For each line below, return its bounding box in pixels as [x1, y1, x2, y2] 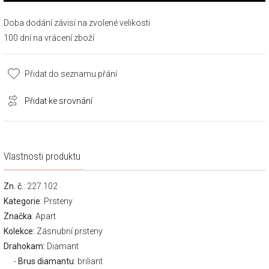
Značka [4, 211, 32, 221]
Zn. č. [4, 181, 23, 191]
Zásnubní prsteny [37, 226, 103, 236]
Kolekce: [4, 226, 35, 236]
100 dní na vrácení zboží [4, 33, 94, 43]
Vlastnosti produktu [4, 150, 80, 162]
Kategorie [4, 196, 40, 206]
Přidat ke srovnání [25, 96, 92, 106]
